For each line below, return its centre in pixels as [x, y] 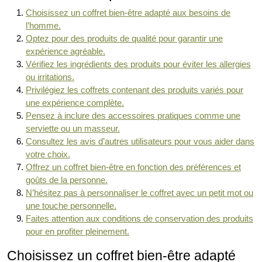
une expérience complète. [75, 103]
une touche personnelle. [71, 206]
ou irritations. [50, 77]
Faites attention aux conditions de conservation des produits [139, 219]
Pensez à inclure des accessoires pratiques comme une [133, 116]
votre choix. [48, 154]
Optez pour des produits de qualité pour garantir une [124, 39]
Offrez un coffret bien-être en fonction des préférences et [133, 167]
